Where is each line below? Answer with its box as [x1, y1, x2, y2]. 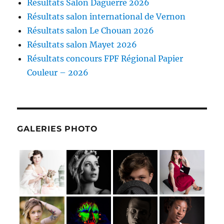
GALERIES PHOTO [17, 123, 98, 133]
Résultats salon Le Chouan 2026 [27, 25, 154, 35]
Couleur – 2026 [27, 67, 89, 77]
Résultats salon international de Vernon [27, 11, 186, 21]
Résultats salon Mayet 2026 [27, 39, 137, 49]
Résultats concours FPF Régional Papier [27, 53, 183, 63]
